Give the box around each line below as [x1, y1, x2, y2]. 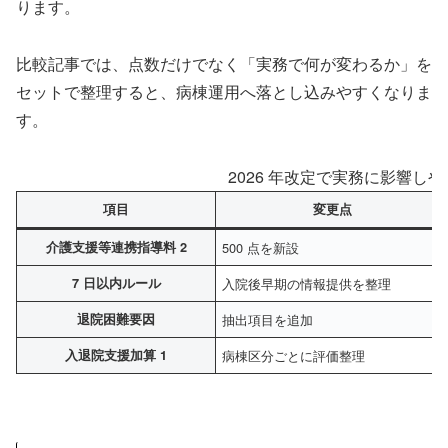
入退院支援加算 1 [65, 345, 167, 364]
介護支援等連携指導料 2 [45, 237, 187, 256]
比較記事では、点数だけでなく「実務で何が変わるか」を [16, 51, 432, 75]
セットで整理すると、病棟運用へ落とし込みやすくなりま [16, 79, 432, 103]
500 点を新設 [222, 237, 300, 257]
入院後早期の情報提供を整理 [222, 273, 392, 293]
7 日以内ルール [71, 273, 161, 292]
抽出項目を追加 [222, 309, 314, 329]
